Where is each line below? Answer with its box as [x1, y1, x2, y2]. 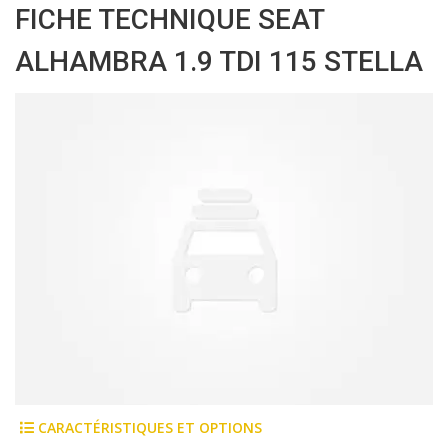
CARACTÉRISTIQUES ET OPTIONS [34, 418, 262, 438]
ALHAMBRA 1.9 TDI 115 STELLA [15, 45, 423, 78]
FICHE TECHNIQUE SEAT [15, 3, 324, 36]
